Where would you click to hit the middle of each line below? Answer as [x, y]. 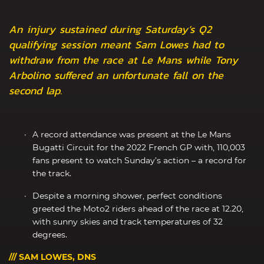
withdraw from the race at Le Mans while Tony [123, 60]
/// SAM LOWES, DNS [52, 257]
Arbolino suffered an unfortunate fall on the [116, 75]
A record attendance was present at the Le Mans [132, 134]
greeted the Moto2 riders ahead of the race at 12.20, [138, 208]
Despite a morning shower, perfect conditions [127, 195]
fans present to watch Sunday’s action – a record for [139, 160]
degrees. [50, 234]
